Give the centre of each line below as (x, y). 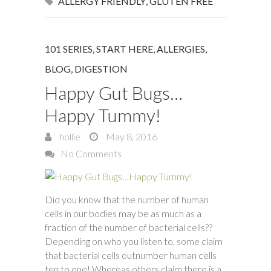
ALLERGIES (181, 49)
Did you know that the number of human (127, 199)
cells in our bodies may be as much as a (123, 213)
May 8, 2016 (131, 136)
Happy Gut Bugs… (114, 93)
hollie (69, 136)
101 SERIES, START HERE (99, 49)
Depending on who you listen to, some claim (134, 241)
